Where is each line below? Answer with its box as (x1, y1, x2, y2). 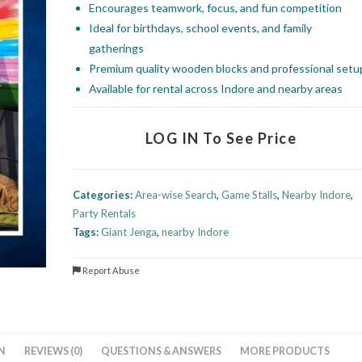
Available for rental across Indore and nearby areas (89, 82, 343, 95)
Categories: (73, 188, 136, 201)
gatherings (89, 41, 145, 55)
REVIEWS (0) (24, 345, 82, 357)
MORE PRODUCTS (240, 345, 330, 357)
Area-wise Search (135, 188, 217, 201)
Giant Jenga (101, 225, 158, 238)
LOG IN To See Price (145, 129, 297, 147)
